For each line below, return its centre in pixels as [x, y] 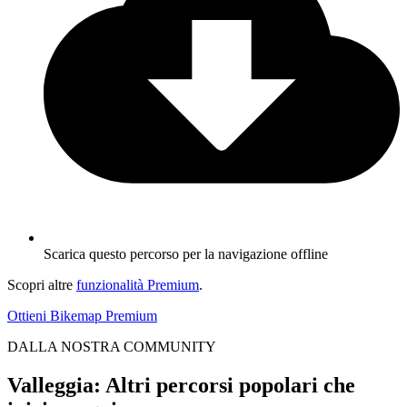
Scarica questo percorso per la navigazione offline [186, 254]
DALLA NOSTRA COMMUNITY [112, 347]
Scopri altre [42, 285]
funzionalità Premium [138, 285]
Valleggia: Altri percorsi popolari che [181, 386]
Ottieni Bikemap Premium [82, 316]
